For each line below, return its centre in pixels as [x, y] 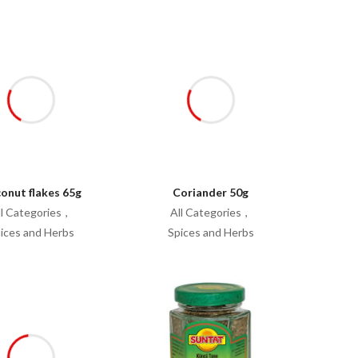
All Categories [205, 212]
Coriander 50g [211, 192]
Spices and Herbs [211, 232]
